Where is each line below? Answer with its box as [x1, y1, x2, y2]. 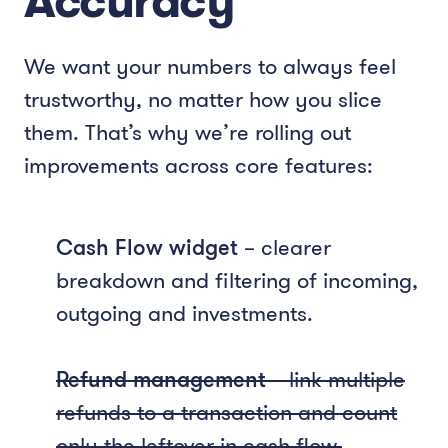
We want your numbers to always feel [24, 52, 396, 80]
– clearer [238, 233, 331, 261]
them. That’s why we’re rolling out [24, 118, 351, 146]
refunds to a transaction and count [56, 398, 397, 426]
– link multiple [266, 365, 405, 393]
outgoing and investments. [56, 299, 313, 327]
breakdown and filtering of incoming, [56, 266, 418, 294]
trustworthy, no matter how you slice [24, 85, 382, 113]
